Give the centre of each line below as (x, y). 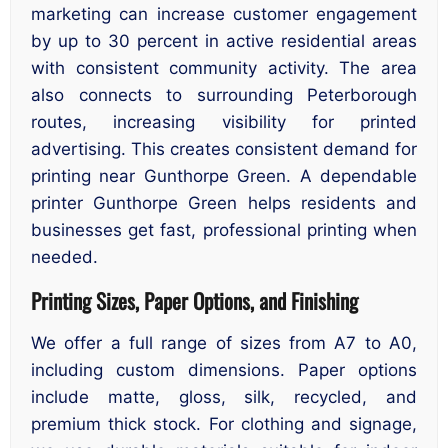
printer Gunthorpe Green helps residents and (224, 203)
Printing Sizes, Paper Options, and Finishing (194, 300)
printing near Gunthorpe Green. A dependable (224, 176)
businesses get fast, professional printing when (224, 230)
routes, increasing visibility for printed (224, 122)
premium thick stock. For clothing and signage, (224, 424)
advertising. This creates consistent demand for (224, 149)
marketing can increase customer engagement (224, 14)
